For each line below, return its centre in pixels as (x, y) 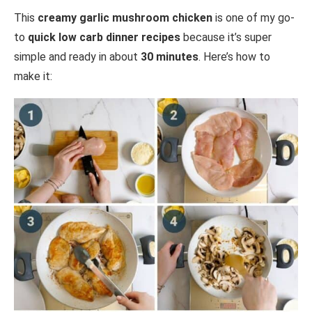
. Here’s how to (234, 57)
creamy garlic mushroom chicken (125, 18)
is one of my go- (253, 18)
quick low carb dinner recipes (104, 38)
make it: (33, 77)
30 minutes (170, 57)
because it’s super (226, 38)
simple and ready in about (77, 57)
